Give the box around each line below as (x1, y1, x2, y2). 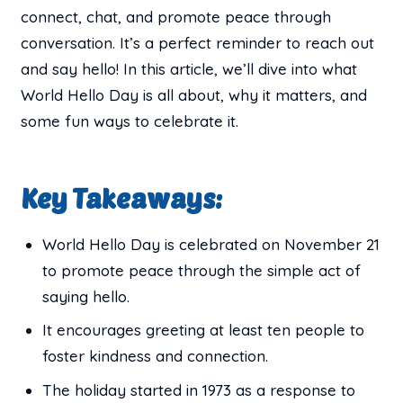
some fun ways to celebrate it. (21, 111, 239, 130)
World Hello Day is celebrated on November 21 (42, 234, 381, 254)
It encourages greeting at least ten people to (42, 320, 365, 340)
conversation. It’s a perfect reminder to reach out (21, 32, 375, 52)
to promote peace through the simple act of (42, 260, 362, 280)
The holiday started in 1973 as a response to (42, 380, 356, 399)
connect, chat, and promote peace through (21, 6, 332, 26)
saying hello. (42, 286, 130, 306)
